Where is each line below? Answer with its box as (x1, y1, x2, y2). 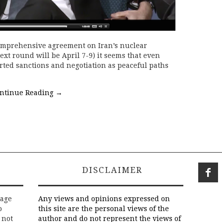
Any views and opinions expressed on (38, 195, 170, 203)
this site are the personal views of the (38, 205, 169, 213)
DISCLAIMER (79, 165, 143, 175)
